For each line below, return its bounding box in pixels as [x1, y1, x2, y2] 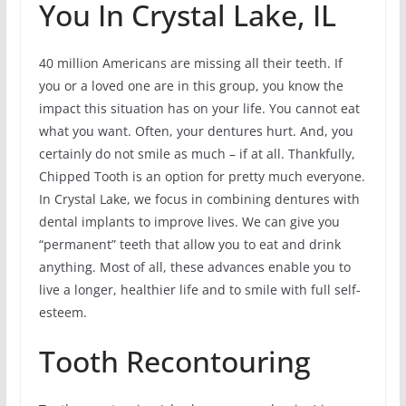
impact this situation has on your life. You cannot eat [38, 99, 360, 117]
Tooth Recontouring [38, 341, 311, 381]
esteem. [38, 303, 87, 321]
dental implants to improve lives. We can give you [38, 212, 340, 230]
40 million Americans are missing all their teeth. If [38, 53, 343, 72]
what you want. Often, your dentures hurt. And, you [38, 121, 353, 140]
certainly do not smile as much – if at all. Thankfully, [38, 144, 355, 162]
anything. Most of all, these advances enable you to [38, 257, 351, 275]
